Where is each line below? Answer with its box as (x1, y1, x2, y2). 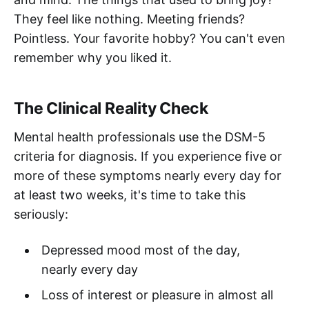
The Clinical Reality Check (14, 99, 209, 119)
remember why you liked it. (14, 50, 172, 66)
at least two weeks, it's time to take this (14, 188, 246, 203)
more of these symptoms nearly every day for (14, 168, 281, 183)
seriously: (14, 207, 68, 222)
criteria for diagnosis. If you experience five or (14, 149, 282, 164)
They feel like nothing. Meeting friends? (14, 12, 245, 27)
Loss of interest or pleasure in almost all (41, 288, 273, 303)
